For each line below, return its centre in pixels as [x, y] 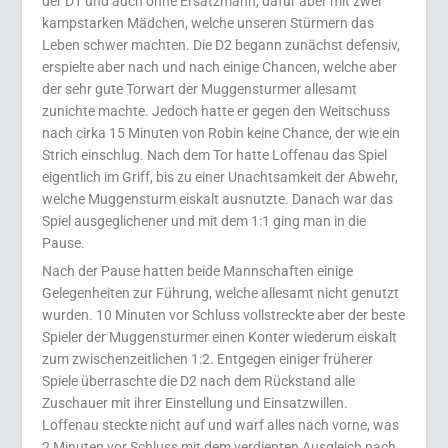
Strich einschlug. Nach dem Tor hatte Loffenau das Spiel [215, 155]
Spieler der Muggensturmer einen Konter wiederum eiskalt [220, 337]
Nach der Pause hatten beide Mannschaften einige [198, 271]
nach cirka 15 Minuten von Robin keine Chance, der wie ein [221, 133]
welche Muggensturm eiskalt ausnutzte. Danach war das [218, 199]
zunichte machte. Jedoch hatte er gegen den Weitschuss [216, 111]
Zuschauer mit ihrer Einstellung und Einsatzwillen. [195, 403]
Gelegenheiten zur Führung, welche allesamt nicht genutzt [221, 293]
